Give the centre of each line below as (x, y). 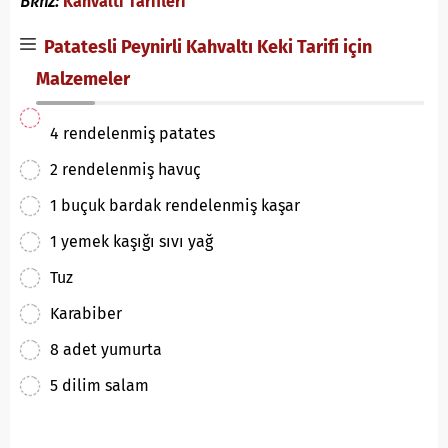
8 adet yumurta (106, 349)
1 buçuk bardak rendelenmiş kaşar (175, 205)
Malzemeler (83, 79)
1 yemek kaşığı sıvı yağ (131, 241)
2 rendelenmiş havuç (125, 169)
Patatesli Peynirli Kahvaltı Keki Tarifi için (204, 47)
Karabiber (86, 313)
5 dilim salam (99, 385)
